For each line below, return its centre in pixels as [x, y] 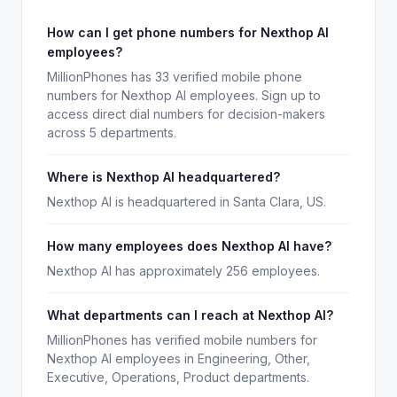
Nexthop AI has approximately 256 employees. [183, 271]
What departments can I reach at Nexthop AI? [190, 315]
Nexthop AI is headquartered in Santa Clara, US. [187, 202]
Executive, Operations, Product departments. [178, 377]
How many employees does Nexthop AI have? [189, 246]
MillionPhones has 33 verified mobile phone [175, 77]
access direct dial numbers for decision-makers [186, 114]
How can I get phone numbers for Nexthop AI [188, 32]
